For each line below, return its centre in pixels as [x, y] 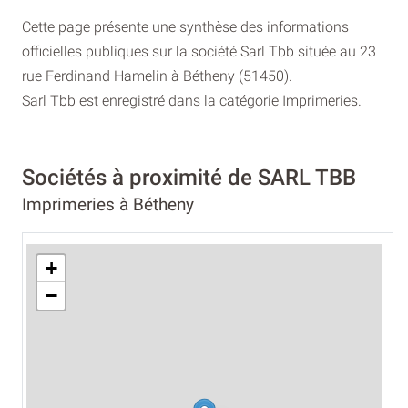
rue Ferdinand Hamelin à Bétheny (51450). [157, 76]
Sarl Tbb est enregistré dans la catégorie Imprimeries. [192, 100]
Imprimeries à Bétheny [108, 205]
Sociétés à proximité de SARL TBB [189, 178]
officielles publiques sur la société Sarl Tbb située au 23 [199, 51]
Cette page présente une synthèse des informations [185, 26]
